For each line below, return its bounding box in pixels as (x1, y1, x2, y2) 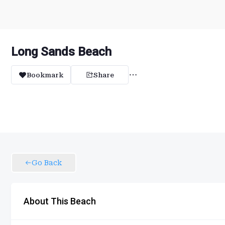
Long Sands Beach (11, 45, 111, 59)
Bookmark (27, 71, 63, 79)
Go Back (32, 159, 62, 167)
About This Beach (24, 196, 96, 206)
